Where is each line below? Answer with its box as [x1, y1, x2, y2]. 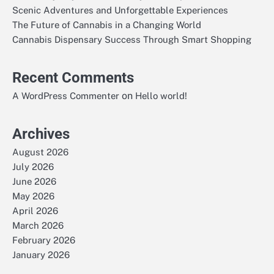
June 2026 [12, 176, 56, 187]
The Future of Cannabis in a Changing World [12, 20, 201, 31]
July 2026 [12, 161, 54, 172]
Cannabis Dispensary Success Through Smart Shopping [12, 34, 251, 45]
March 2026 [12, 220, 64, 231]
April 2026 [12, 206, 58, 217]
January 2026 [12, 250, 70, 261]
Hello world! [135, 91, 187, 102]
